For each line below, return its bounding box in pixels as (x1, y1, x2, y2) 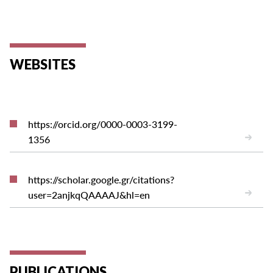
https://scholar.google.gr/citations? (28, 172, 175, 186)
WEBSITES (10, 55, 76, 73)
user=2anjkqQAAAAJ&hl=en (28, 187, 151, 202)
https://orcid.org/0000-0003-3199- (28, 116, 178, 131)
